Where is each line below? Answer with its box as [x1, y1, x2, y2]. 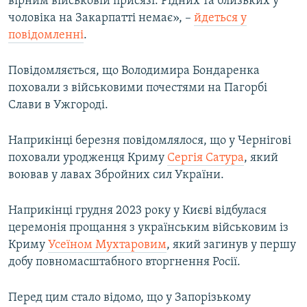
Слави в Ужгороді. [8, 99, 108, 112]
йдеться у [194, 12, 247, 25]
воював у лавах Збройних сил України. [8, 169, 224, 182]
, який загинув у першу [167, 238, 296, 252]
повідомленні [8, 29, 84, 42]
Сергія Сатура [167, 151, 244, 165]
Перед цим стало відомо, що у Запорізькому [8, 291, 251, 305]
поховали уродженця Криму [8, 151, 167, 165]
